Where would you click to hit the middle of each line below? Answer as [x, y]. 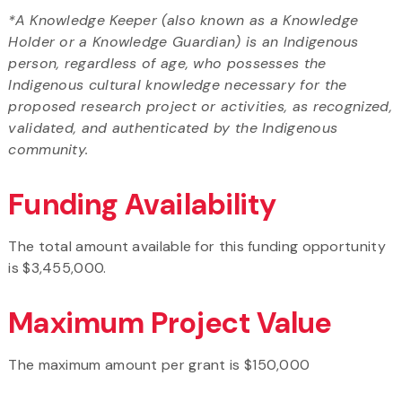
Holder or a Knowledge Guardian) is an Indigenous [184, 41]
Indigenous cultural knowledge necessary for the [178, 84]
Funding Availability [143, 204]
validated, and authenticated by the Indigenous [173, 127]
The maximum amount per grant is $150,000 [161, 364]
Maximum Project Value [170, 323]
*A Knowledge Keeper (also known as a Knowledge [184, 20]
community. [48, 149]
